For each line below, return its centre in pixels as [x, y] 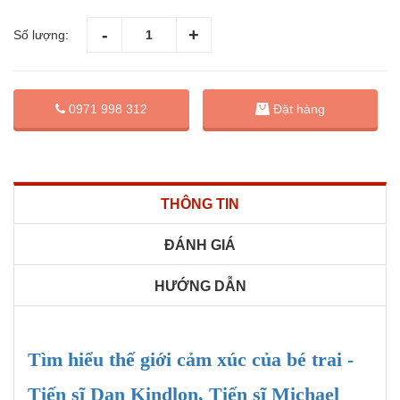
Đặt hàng [299, 108]
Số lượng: [41, 35]
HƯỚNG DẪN [200, 287]
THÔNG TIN [200, 204]
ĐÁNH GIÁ [200, 246]
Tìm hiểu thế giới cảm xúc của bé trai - [191, 360]
